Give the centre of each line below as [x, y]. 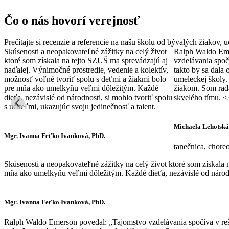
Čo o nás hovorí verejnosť [72, 20]
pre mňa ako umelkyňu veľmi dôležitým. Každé [81, 88]
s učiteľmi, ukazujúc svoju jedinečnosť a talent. [80, 106]
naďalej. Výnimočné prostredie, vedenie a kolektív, [86, 70]
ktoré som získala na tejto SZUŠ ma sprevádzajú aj [86, 60]
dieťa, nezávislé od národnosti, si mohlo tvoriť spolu [88, 97]
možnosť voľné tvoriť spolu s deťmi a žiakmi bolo [85, 79]
